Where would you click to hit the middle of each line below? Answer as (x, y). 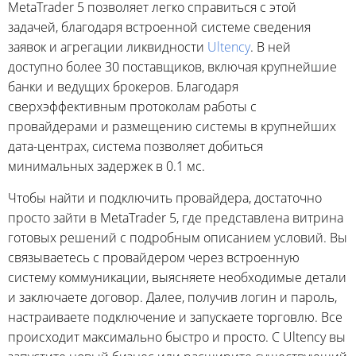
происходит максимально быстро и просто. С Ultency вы (177, 337)
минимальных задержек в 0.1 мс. (106, 166)
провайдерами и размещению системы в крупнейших (172, 126)
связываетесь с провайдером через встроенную (154, 257)
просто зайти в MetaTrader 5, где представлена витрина (176, 218)
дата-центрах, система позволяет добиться (135, 146)
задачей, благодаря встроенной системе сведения (159, 27)
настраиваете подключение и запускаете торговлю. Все (175, 317)
